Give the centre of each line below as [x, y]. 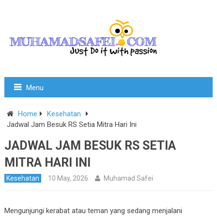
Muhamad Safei [128, 178]
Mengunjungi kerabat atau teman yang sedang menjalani [93, 211]
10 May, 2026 [68, 178]
